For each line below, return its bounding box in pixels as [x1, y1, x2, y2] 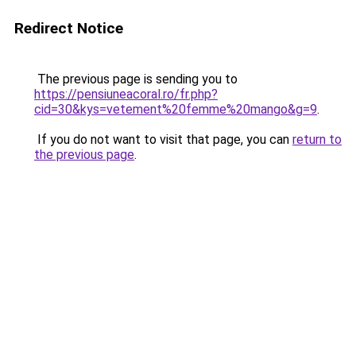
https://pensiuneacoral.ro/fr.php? [34, 87, 218, 102]
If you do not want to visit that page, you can [34, 132, 292, 147]
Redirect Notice [14, 19, 123, 37]
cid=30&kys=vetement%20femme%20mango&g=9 [34, 102, 317, 117]
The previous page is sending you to [34, 72, 238, 87]
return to [292, 132, 342, 147]
